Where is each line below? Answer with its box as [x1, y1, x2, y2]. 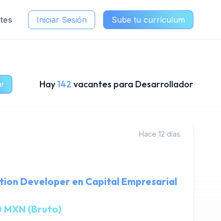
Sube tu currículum [111, 14, 185, 25]
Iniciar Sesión [37, 14, 87, 25]
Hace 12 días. [139, 130, 182, 138]
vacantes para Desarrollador [74, 78, 193, 90]
